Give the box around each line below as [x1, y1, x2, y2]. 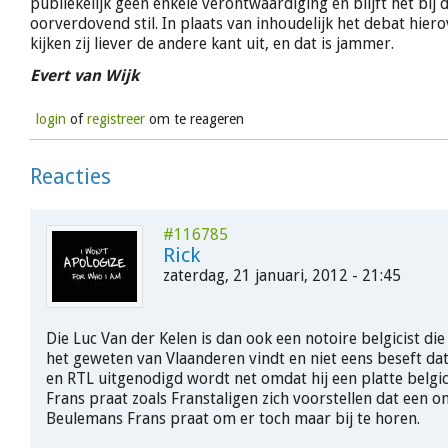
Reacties [30, 164, 111, 190]
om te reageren [144, 111, 244, 128]
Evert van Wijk [30, 66, 139, 86]
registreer [86, 111, 145, 128]
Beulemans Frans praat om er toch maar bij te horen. [46, 408, 420, 428]
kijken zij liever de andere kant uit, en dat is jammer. [30, 33, 394, 53]
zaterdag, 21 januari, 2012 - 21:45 [163, 266, 401, 286]
